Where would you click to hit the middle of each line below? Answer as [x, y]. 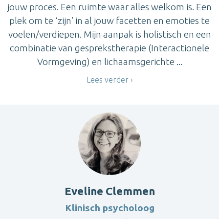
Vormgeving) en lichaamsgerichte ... [109, 62]
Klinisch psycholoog [109, 208]
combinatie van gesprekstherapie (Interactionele [109, 48]
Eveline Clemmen [109, 191]
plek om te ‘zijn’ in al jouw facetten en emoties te [109, 21]
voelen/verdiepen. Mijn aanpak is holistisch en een [109, 34]
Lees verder [108, 80]
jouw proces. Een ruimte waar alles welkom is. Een [109, 7]
